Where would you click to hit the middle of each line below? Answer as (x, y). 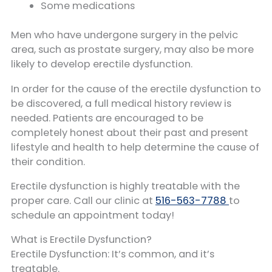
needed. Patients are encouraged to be (107, 118)
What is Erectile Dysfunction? (81, 240)
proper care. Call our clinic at (83, 201)
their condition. (48, 161)
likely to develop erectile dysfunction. (103, 64)
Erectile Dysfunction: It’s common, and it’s (113, 254)
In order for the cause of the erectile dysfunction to (136, 89)
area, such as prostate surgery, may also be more (132, 50)
